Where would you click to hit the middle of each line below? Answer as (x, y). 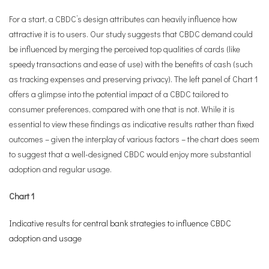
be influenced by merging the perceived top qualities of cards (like (125, 49)
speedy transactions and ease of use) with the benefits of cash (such (131, 64)
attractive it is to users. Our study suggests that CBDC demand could (131, 34)
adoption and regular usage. (60, 169)
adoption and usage (45, 238)
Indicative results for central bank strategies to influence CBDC (120, 223)
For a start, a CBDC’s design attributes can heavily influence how (123, 19)
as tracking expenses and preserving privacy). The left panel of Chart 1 (133, 79)
